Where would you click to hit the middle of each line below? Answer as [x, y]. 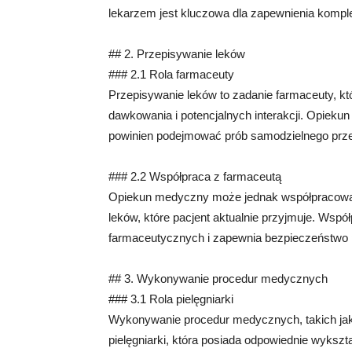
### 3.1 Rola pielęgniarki [171, 299]
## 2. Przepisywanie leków [177, 54]
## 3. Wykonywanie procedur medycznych [218, 279]
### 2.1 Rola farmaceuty [171, 74]
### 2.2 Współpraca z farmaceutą [195, 176]
